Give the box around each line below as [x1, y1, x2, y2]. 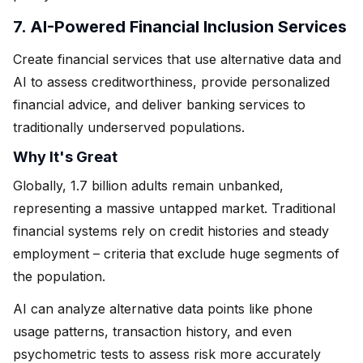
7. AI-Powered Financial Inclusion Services [13, 16, 347, 36]
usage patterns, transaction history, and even [13, 322, 292, 340]
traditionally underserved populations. [13, 118, 245, 135]
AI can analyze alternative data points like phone [13, 300, 313, 317]
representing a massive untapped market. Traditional [13, 199, 335, 216]
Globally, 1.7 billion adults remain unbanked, [13, 177, 284, 194]
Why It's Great [13, 147, 117, 165]
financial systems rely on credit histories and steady [13, 222, 329, 239]
